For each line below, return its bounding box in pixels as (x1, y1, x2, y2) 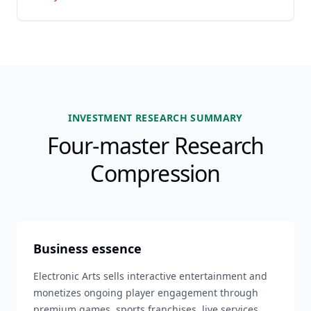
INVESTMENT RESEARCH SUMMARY (68, 111, 243, 124)
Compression (90, 158, 221, 188)
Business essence (33, 240, 142, 257)
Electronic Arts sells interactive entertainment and (33, 269, 267, 283)
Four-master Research (47, 131, 264, 160)
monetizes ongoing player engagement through (33, 286, 258, 299)
